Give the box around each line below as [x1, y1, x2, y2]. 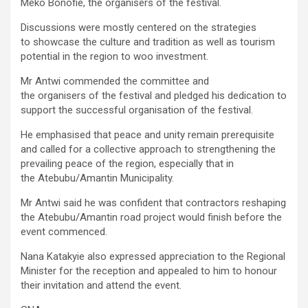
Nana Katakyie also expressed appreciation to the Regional [21, 250, 285, 263]
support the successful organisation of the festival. [21, 103, 261, 116]
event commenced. [21, 225, 115, 238]
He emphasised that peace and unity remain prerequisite [21, 128, 274, 141]
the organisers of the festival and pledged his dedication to [21, 89, 287, 102]
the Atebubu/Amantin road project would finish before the [21, 210, 282, 223]
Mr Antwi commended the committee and [21, 74, 209, 87]
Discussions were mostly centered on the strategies [21, 21, 256, 34]
